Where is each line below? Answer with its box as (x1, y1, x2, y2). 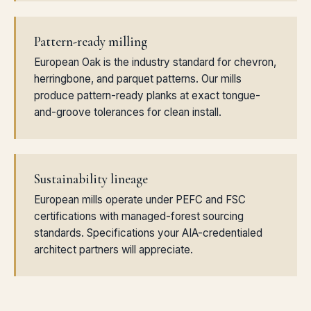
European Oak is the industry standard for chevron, (34, 56, 276, 69)
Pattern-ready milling (34, 34, 147, 49)
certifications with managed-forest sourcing (34, 210, 244, 223)
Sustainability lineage (34, 171, 148, 187)
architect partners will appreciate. (34, 243, 193, 256)
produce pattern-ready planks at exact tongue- (34, 89, 260, 102)
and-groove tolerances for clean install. (34, 106, 221, 119)
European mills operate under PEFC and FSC (34, 193, 246, 206)
